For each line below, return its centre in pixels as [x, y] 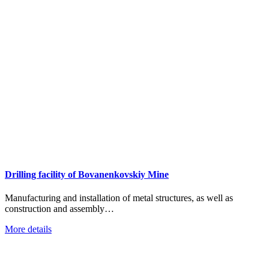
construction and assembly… [59, 209]
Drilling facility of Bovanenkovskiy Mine [87, 175]
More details [28, 229]
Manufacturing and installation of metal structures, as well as [119, 198]
